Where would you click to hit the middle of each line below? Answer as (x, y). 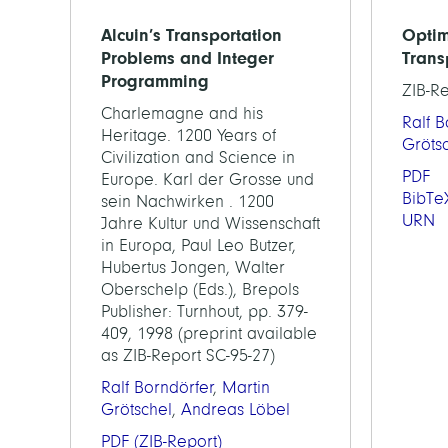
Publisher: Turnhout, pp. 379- (204, 311)
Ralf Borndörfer (157, 387)
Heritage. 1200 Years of (188, 135)
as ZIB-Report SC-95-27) (188, 355)
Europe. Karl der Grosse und (207, 179)
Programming (155, 81)
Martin (246, 387)
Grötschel (136, 409)
